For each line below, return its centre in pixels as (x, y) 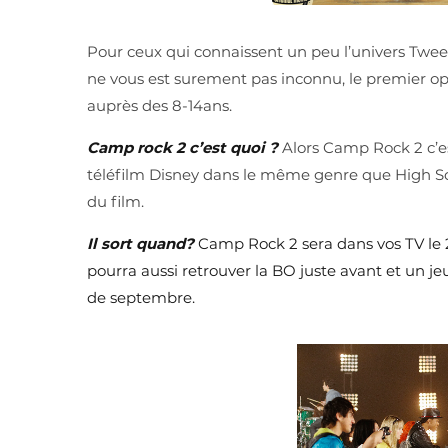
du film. (115, 201)
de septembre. (141, 297)
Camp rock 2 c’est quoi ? (182, 147)
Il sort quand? (142, 243)
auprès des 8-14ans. (159, 105)
